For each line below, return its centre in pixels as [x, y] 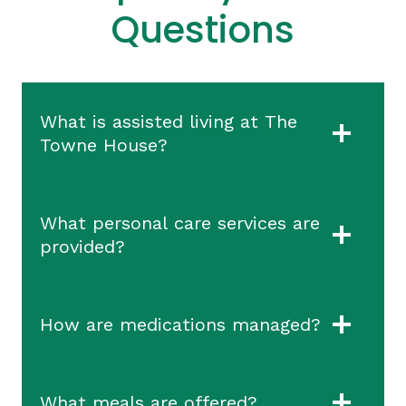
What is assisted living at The [169, 122]
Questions [203, 30]
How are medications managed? [180, 325]
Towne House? [104, 145]
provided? [82, 247]
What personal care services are [180, 223]
